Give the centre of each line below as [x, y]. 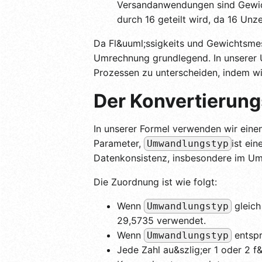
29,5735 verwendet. [161, 220]
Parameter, [119, 143]
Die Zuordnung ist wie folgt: [155, 182]
